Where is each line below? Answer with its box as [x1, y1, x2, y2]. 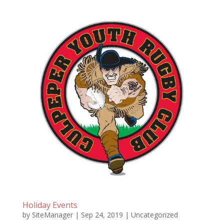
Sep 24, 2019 [80, 210, 123, 220]
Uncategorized [130, 210, 178, 220]
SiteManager [31, 210, 73, 220]
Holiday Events [22, 199, 77, 211]
